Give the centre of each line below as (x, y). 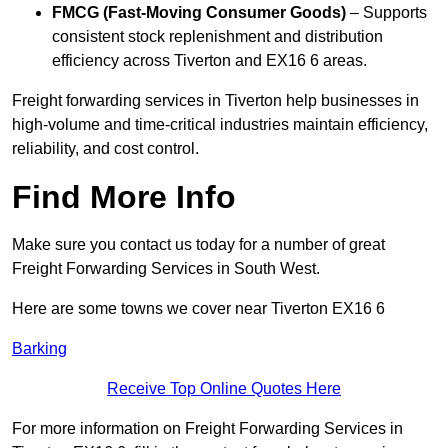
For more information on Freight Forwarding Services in (207, 429)
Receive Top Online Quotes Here (224, 389)
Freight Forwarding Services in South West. (166, 269)
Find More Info (124, 197)
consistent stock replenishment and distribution (217, 37)
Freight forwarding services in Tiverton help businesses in (215, 101)
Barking (39, 349)
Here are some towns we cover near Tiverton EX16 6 (198, 309)
